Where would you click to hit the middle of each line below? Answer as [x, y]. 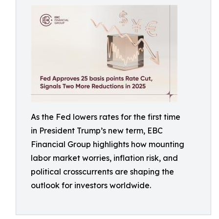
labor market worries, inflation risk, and [104, 158]
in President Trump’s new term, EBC [97, 131]
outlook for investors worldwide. [91, 185]
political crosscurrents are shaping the [102, 172]
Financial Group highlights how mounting [108, 144]
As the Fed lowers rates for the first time [106, 117]
